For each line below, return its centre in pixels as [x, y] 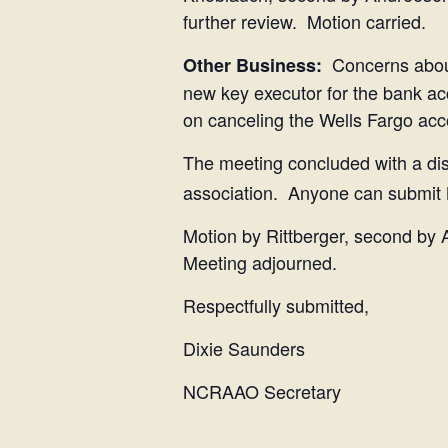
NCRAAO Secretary [262, 391]
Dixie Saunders [244, 348]
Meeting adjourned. [260, 262]
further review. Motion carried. [304, 21]
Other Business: [252, 65]
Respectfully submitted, [276, 305]
